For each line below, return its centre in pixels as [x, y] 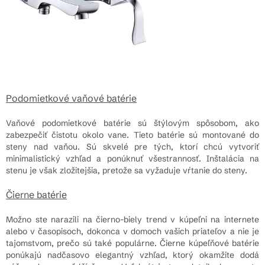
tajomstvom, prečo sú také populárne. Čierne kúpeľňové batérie [132, 243]
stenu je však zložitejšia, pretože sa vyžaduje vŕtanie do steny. [127, 170]
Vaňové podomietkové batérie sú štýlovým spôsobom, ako [132, 123]
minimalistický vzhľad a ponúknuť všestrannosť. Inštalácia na [132, 158]
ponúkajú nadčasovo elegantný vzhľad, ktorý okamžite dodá [132, 255]
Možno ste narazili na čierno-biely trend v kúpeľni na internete [132, 219]
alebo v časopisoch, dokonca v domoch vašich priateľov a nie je [132, 231]
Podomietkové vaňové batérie [71, 98]
